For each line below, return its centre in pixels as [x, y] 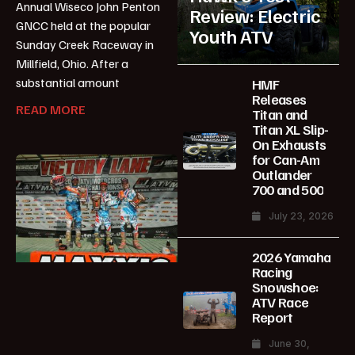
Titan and [279, 114]
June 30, [289, 343]
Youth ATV [231, 35]
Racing [272, 271]
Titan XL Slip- [290, 129]
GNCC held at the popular [83, 26]
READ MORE [51, 110]
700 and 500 [288, 189]
